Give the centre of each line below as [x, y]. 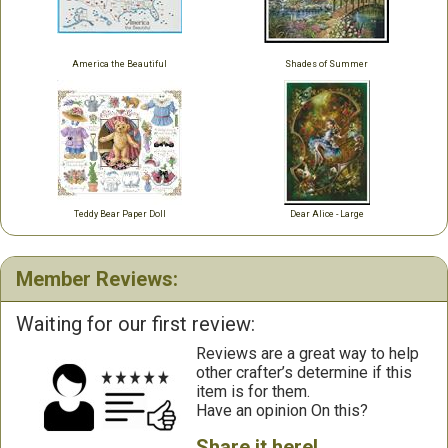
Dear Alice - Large [326, 214]
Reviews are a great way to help [307, 353]
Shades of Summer [326, 64]
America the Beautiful [119, 64]
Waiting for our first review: [135, 324]
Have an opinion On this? [282, 410]
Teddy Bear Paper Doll [119, 214]
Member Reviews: [97, 279]
